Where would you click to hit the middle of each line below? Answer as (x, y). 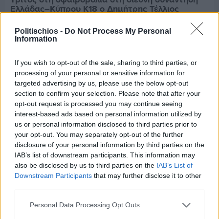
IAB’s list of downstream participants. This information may (105, 155)
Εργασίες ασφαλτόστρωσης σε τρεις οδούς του (104, 191)
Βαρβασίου (32, 201)
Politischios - (40, 31)
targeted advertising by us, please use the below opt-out (101, 83)
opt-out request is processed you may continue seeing (99, 103)
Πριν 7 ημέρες (29, 180)
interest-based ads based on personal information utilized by (108, 114)
